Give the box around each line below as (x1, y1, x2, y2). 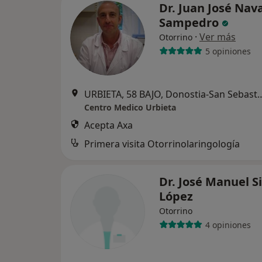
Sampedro (159, 15, 222, 30)
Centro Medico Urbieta (84, 102, 176, 113)
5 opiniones (205, 45, 251, 57)
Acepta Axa (84, 119, 133, 132)
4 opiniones (205, 219, 251, 230)
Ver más (199, 30, 236, 43)
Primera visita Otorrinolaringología (84, 137, 240, 150)
